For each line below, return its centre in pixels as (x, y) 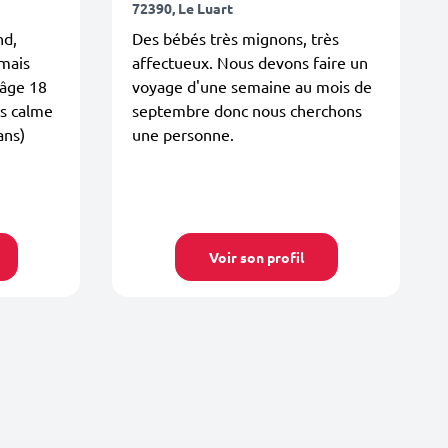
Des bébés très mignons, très (235, 37)
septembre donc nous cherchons (247, 109)
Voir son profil (256, 257)
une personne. (183, 133)
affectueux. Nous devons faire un (250, 61)
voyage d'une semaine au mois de (252, 85)
